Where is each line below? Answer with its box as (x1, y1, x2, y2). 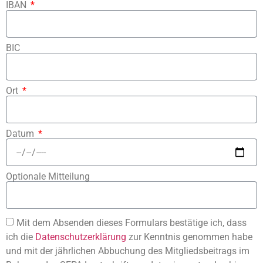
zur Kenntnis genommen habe (126, 231, 252, 242)
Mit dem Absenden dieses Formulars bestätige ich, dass (16, 217, 247, 228)
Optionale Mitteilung (6, 171, 90, 183)
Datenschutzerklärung (35, 231, 126, 242)
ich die (6, 231, 35, 242)
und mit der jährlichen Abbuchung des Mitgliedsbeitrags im (6, 245, 249, 257)
